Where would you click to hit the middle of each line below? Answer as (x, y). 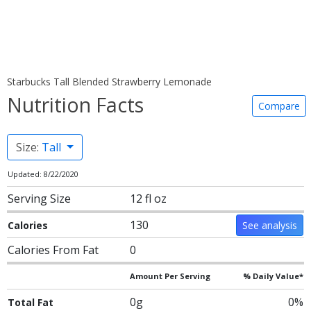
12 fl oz (148, 199)
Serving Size (39, 199)
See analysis (270, 225)
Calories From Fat (53, 250)
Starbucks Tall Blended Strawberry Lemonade (109, 82)
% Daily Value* (273, 276)
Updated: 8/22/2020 (43, 174)
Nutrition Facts (75, 104)
